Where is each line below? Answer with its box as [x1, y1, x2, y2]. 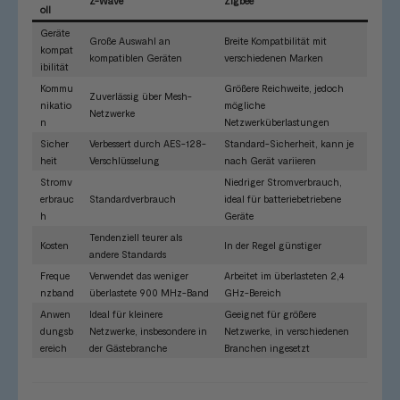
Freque [40, 270, 70, 282]
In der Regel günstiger [224, 239, 321, 252]
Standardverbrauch [89, 193, 176, 205]
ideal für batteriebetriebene [224, 193, 341, 205]
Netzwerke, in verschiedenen [224, 325, 349, 337]
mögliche [224, 99, 265, 112]
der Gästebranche [89, 342, 167, 354]
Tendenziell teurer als [89, 231, 182, 244]
